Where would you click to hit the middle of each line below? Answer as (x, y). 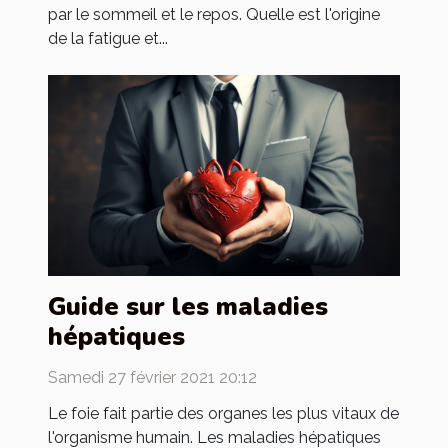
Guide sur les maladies (188, 306)
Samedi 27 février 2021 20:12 (152, 377)
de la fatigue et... (108, 38)
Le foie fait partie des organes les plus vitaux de (223, 413)
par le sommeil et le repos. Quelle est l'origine (214, 14)
